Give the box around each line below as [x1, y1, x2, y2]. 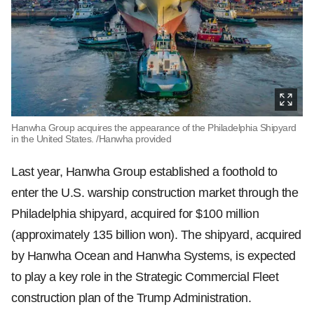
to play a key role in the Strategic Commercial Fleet [11, 270, 278, 284]
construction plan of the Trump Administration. [11, 291, 251, 305]
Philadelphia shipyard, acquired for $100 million [11, 207, 259, 221]
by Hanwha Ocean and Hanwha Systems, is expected [11, 249, 296, 263]
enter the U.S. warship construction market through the [11, 186, 298, 200]
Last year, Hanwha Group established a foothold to [11, 165, 278, 179]
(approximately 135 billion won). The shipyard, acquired [11, 228, 301, 242]
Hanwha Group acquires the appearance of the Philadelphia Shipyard [11, 122, 296, 133]
